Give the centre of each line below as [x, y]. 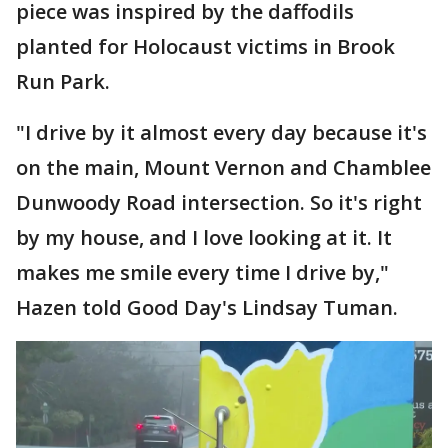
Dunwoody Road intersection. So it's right [219, 202]
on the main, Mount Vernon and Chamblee [223, 167]
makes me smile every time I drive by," [202, 272]
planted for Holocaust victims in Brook [205, 46]
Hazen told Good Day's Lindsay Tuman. [207, 307]
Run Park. [63, 81]
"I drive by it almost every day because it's [221, 132]
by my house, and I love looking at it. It [204, 237]
